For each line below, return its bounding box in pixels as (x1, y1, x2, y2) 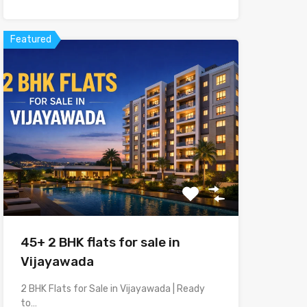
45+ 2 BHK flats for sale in (20, 234, 180, 251)
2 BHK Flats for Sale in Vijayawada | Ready (20, 283, 205, 295)
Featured (10, 33, 51, 45)
